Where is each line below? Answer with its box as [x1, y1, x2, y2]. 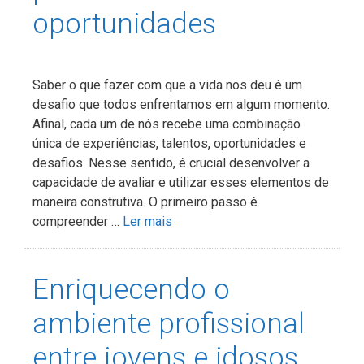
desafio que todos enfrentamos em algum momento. [32, 96, 330, 112]
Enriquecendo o [32, 272, 230, 306]
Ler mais [123, 213, 172, 229]
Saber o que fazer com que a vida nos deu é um [32, 76, 302, 93]
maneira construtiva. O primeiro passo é [32, 193, 258, 210]
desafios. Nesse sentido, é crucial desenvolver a [32, 154, 310, 171]
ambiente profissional [32, 306, 305, 340]
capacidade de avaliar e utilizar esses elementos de [32, 174, 329, 190]
